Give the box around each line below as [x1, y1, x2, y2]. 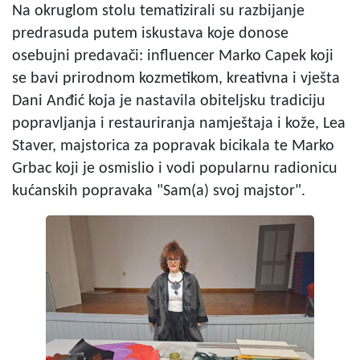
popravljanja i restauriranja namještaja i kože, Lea [12, 115, 346, 132]
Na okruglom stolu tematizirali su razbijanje [12, 2, 305, 19]
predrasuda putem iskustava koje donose [12, 25, 288, 42]
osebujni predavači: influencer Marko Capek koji [12, 47, 333, 64]
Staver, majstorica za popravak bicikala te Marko [12, 137, 334, 154]
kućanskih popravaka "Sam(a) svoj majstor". [12, 182, 305, 199]
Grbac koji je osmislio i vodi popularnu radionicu [12, 160, 337, 177]
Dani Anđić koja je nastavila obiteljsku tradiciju [12, 92, 325, 109]
